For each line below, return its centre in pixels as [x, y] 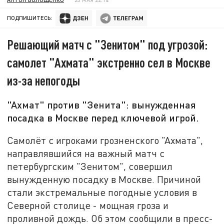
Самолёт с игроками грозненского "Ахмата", [105, 140]
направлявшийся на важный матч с [86, 153]
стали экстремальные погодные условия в [102, 192]
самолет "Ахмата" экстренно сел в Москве [109, 62]
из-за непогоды [44, 80]
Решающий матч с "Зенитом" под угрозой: [107, 44]
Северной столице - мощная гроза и [88, 205]
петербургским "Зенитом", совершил [90, 166]
